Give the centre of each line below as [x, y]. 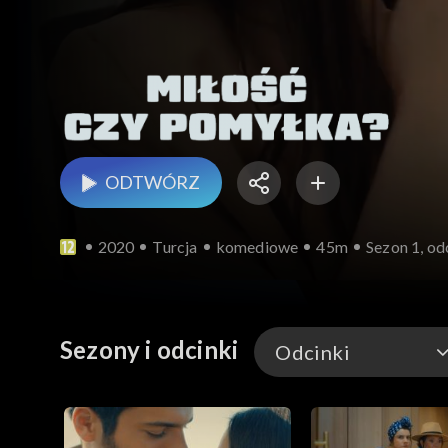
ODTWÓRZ [152, 182]
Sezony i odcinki [149, 350]
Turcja [175, 247]
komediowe [257, 247]
